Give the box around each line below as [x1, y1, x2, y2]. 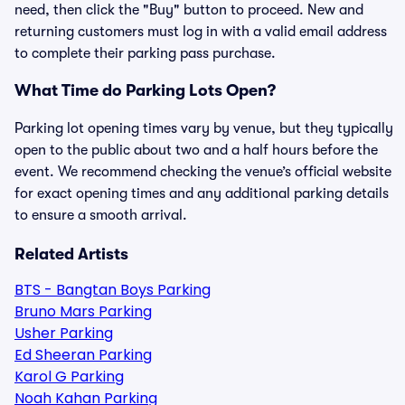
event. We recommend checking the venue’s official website [14, 164, 391, 180]
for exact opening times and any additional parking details [14, 185, 389, 202]
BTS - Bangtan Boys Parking [14, 279, 211, 300]
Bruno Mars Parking [14, 301, 152, 322]
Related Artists [14, 245, 128, 263]
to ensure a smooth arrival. [14, 207, 187, 223]
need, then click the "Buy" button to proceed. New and [14, 2, 363, 18]
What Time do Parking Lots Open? [14, 81, 276, 99]
